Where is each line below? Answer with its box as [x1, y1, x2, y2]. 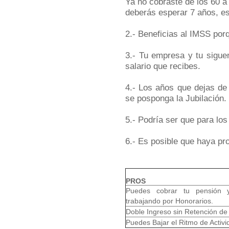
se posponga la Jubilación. [125, 93, 226, 103]
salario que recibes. [125, 61, 200, 71]
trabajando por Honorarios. [126, 197, 213, 205]
